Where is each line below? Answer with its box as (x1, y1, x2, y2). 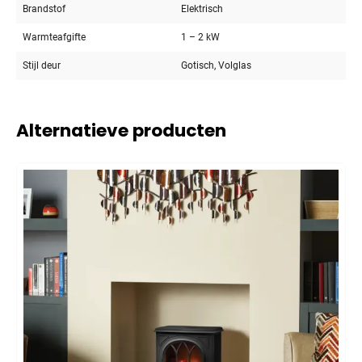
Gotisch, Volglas (181, 59, 251, 71)
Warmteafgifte (23, 31, 86, 43)
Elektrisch (181, 2, 223, 15)
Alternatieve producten (16, 117, 226, 143)
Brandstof (23, 2, 65, 15)
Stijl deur (23, 59, 61, 71)
